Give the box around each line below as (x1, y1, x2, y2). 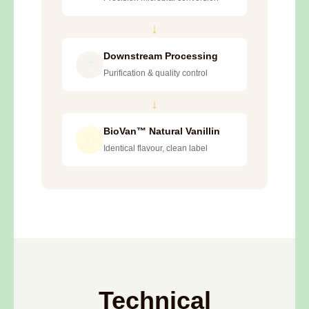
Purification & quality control (103, 68, 208, 79)
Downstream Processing (103, 50, 218, 62)
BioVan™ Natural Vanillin (103, 126, 220, 137)
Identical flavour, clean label (103, 143, 208, 154)
